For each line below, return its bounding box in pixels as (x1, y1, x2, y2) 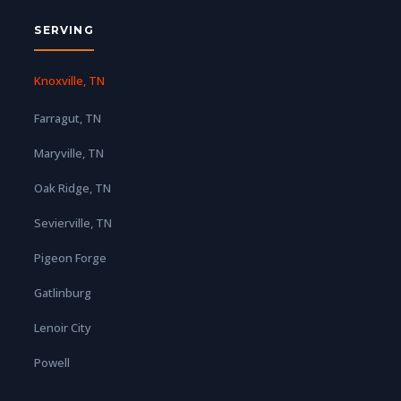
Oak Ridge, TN (34, 179, 112, 196)
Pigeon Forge (34, 249, 107, 266)
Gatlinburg (34, 284, 92, 301)
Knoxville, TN (34, 72, 106, 89)
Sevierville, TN (34, 214, 113, 231)
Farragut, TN (34, 109, 102, 126)
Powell (34, 354, 71, 371)
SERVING (34, 22, 94, 37)
